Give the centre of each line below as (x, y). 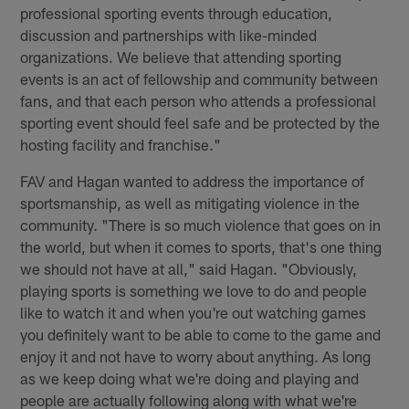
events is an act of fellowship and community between (199, 78)
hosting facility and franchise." (121, 144)
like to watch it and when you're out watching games (194, 312)
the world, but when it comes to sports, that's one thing (201, 246)
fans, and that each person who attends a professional (199, 100)
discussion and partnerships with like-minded (169, 34)
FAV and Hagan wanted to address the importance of (193, 180)
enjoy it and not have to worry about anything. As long (196, 356)
